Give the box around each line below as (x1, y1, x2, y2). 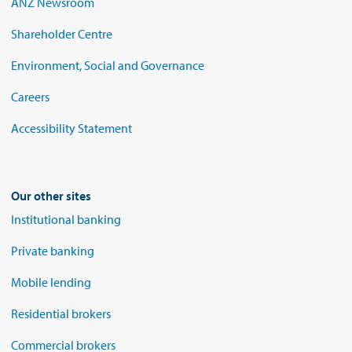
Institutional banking (11, 211, 121, 227)
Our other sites (11, 188, 91, 203)
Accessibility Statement (11, 120, 132, 136)
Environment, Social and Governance (11, 57, 204, 73)
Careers (11, 89, 49, 104)
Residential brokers (11, 306, 111, 321)
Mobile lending (11, 274, 91, 290)
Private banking (11, 243, 94, 258)
